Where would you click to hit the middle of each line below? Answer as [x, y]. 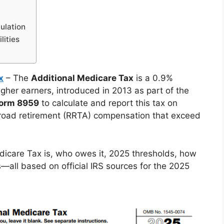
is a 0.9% [153, 78]
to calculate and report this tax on [108, 103]
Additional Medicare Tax [82, 78]
